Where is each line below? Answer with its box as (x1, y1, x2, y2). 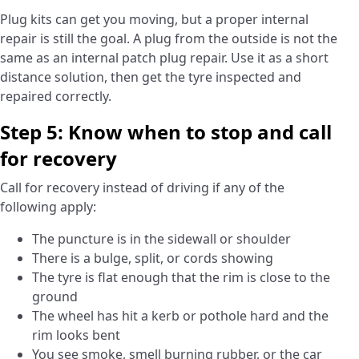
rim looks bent (32, 326, 120, 345)
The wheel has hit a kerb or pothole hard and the (32, 307, 329, 325)
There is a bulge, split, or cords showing (32, 249, 273, 268)
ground (32, 288, 78, 306)
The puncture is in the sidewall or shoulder (32, 230, 291, 248)
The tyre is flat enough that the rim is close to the (32, 268, 330, 287)
